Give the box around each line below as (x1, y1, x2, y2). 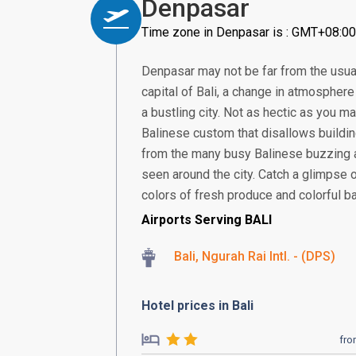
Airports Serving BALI (141, 212, 272, 227)
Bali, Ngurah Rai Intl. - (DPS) (174, 249, 335, 264)
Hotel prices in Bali (141, 298, 253, 313)
